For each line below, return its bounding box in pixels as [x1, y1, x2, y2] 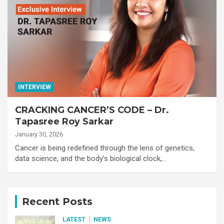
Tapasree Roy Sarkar [15, 115, 113, 127]
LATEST [62, 215, 85, 223]
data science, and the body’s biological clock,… [15, 153, 166, 163]
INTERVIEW [18, 83, 51, 90]
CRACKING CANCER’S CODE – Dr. [15, 104, 169, 115]
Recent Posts [22, 195, 92, 207]
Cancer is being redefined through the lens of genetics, [15, 143, 194, 152]
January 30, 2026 [15, 130, 63, 138]
